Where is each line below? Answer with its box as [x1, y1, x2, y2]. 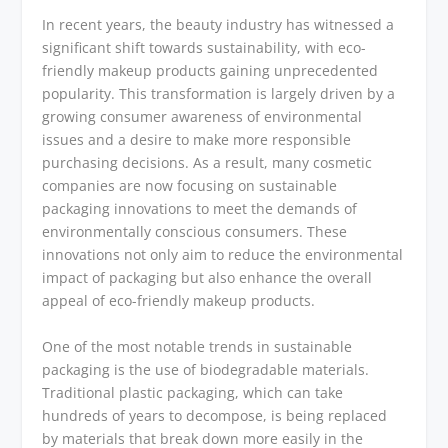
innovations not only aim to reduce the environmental [42, 245, 404, 265]
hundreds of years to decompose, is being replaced [42, 405, 388, 425]
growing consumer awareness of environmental [42, 107, 363, 127]
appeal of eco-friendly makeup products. [42, 291, 316, 311]
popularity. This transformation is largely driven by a [42, 84, 396, 104]
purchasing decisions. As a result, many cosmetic [42, 153, 373, 173]
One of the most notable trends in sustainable [42, 336, 353, 356]
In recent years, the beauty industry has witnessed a [42, 15, 395, 35]
